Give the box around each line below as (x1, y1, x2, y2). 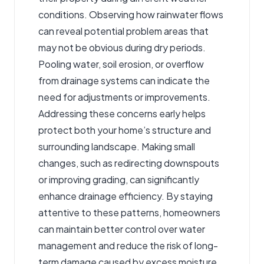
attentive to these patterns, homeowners (38, 206, 220, 219)
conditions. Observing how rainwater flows (38, 8, 223, 21)
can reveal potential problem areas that (38, 25, 209, 38)
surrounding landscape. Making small (38, 140, 195, 153)
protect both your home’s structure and (38, 124, 211, 137)
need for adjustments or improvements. (38, 91, 210, 104)
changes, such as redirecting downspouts (38, 157, 219, 170)
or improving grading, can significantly (38, 173, 199, 186)
